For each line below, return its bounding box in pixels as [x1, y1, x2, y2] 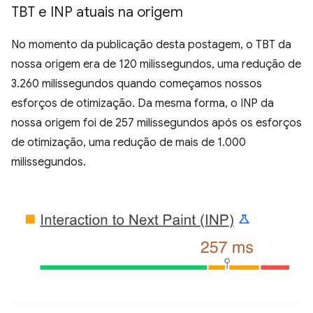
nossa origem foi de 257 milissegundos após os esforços [11, 116, 302, 131]
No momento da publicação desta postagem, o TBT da [11, 38, 291, 52]
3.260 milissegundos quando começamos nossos [11, 77, 262, 92]
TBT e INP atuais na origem [11, 3, 183, 22]
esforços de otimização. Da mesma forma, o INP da [11, 96, 274, 111]
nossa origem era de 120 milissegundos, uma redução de [11, 57, 301, 72]
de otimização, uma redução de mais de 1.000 [11, 136, 246, 150]
